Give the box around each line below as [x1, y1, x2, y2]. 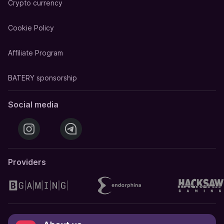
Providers [8, 157, 46, 167]
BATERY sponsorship [8, 73, 77, 82]
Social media [8, 99, 58, 110]
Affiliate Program [8, 48, 63, 57]
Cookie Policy [8, 23, 54, 32]
